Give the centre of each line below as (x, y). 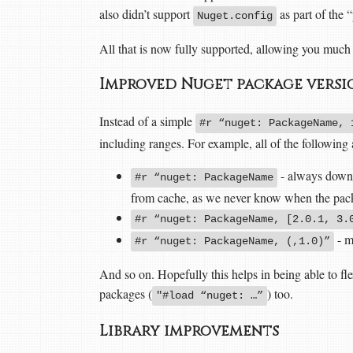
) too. (280, 293)
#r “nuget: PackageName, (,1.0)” (232, 241)
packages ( (126, 293)
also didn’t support (146, 14)
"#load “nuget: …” (210, 295)
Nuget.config (235, 16)
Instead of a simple (147, 121)
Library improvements (191, 332)
